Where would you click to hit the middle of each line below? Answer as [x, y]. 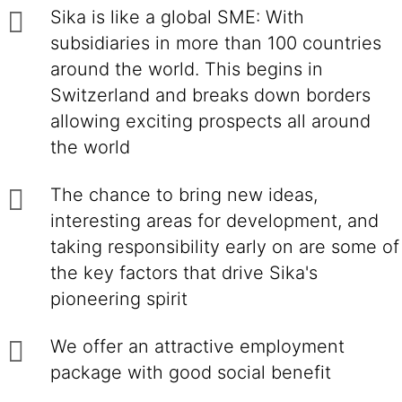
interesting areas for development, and [214, 221]
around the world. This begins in [187, 69]
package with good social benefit [191, 372]
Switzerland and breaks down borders [210, 95]
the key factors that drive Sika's [184, 273]
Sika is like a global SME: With [177, 17]
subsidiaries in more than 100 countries [216, 43]
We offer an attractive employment [197, 346]
